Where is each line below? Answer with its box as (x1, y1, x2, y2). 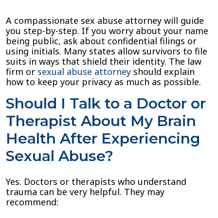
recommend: (6, 196, 58, 208)
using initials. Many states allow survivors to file (6, 45, 207, 57)
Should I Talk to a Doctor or (6, 94, 206, 112)
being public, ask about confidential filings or (6, 35, 197, 47)
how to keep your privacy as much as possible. (6, 76, 201, 88)
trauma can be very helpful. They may (6, 186, 164, 198)
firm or (6, 66, 35, 77)
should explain (131, 66, 195, 77)
